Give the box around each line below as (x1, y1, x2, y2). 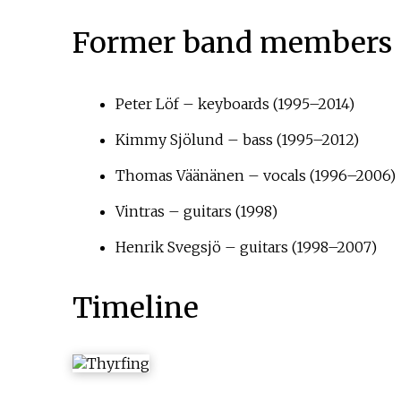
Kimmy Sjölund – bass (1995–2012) (115, 131, 359, 149)
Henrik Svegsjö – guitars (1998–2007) (115, 238, 377, 257)
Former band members (72, 25, 392, 62)
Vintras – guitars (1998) (115, 202, 277, 221)
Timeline (72, 290, 199, 327)
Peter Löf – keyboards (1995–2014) (115, 95, 354, 114)
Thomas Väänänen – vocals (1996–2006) (115, 166, 396, 185)
